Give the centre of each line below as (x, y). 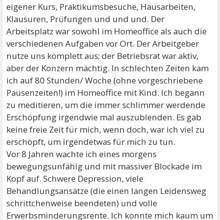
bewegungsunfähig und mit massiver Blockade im (104, 166)
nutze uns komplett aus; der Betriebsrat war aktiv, (103, 56)
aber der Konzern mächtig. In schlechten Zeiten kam (108, 68)
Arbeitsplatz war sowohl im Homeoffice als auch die (107, 31)
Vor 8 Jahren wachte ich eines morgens (82, 154)
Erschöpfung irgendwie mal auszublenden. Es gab (104, 117)
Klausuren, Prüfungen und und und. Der (86, 19)
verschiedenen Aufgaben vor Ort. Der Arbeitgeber (103, 43)
